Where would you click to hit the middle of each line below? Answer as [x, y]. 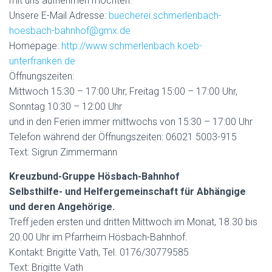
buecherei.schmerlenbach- [165, 15]
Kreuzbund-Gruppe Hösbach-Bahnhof [94, 176]
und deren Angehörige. [62, 207]
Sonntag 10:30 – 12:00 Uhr [66, 107]
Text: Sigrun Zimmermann [63, 152]
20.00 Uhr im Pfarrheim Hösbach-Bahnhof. [98, 237]
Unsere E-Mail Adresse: [59, 15]
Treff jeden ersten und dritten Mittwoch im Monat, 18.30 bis [133, 222]
